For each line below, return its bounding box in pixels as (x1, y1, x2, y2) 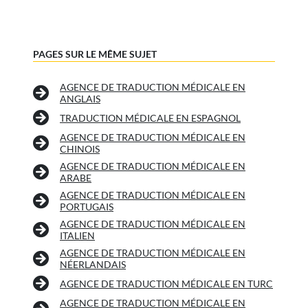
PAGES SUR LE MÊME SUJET (33, 48, 157, 60)
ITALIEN (60, 230, 95, 242)
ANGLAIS (60, 93, 100, 105)
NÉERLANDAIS (60, 258, 126, 271)
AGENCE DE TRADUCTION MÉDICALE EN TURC (60, 278, 273, 290)
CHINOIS (60, 143, 100, 155)
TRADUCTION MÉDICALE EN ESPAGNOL (60, 112, 241, 124)
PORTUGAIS (60, 201, 113, 213)
